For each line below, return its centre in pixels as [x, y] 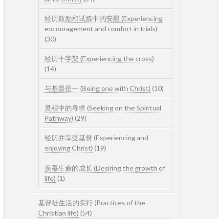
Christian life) [59, 213]
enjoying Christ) [69, 148]
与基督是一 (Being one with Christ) [98, 88]
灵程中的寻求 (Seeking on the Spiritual [103, 108]
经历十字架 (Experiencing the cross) [99, 58]
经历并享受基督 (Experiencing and [97, 138]
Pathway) [59, 118]
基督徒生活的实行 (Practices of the [92, 202]
